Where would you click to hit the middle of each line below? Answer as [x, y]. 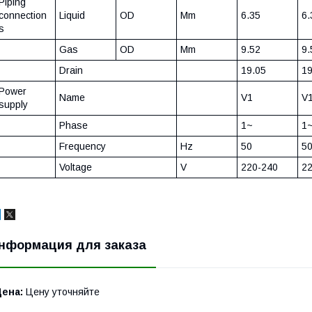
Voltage [76, 167]
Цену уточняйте [61, 292]
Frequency [83, 147]
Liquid [72, 16]
